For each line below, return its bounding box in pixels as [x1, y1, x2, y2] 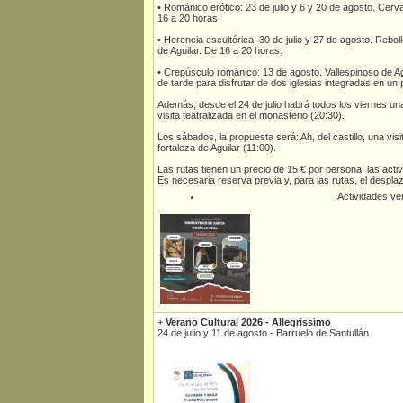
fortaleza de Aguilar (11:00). [157, 142, 276, 153]
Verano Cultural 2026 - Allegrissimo [166, 317, 331, 327]
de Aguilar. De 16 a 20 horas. [157, 45, 282, 56]
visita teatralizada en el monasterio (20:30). [157, 110, 345, 121]
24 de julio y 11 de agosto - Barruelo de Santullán [157, 327, 369, 338]
